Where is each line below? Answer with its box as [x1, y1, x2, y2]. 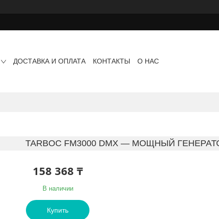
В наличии [42, 184, 73, 192]
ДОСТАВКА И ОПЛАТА [13, 57, 86, 66]
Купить [47, 206, 68, 214]
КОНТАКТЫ [93, 57, 131, 66]
